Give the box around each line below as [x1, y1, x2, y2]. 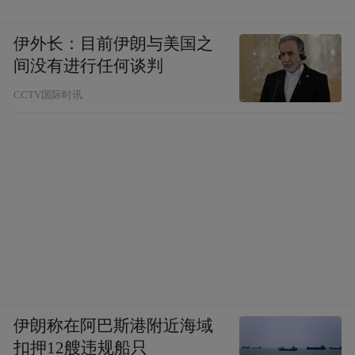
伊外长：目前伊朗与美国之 [13, 34, 214, 52]
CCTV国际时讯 [13, 89, 83, 101]
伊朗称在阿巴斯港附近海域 [13, 317, 214, 335]
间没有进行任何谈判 [13, 56, 164, 74]
